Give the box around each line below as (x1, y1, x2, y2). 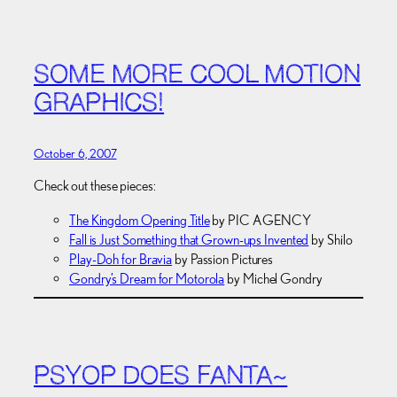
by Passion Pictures (172, 250, 274, 268)
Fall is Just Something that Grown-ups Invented (69, 230, 309, 248)
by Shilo (308, 230, 353, 248)
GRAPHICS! (34, 92, 165, 118)
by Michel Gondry (224, 269, 323, 287)
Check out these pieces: (34, 177, 156, 195)
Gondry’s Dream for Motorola (69, 269, 225, 287)
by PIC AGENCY (209, 211, 312, 229)
